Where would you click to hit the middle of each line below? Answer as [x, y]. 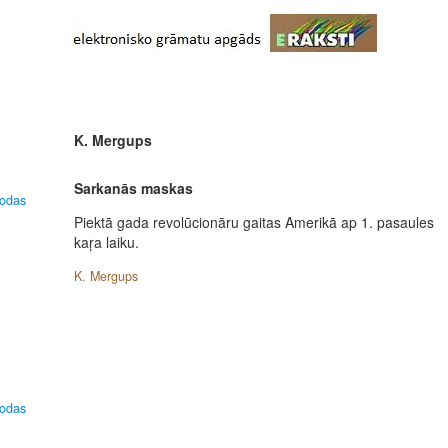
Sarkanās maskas [133, 188]
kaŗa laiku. [106, 242]
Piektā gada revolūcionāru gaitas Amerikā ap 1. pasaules [254, 222]
